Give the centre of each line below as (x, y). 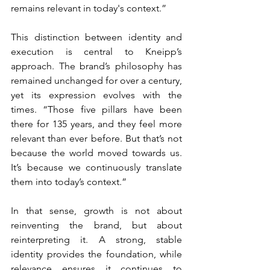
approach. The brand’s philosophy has (96, 66)
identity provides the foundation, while (96, 254)
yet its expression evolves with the (96, 95)
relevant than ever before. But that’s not (96, 138)
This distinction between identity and (96, 37)
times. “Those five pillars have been (96, 109)
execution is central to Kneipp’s (96, 52)
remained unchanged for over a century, (96, 80)
